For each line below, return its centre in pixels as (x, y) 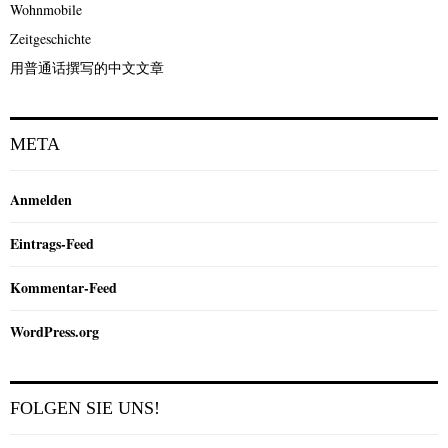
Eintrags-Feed (52, 244)
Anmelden (41, 200)
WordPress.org (54, 332)
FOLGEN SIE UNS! (85, 408)
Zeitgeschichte (50, 39)
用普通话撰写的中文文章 (87, 68)
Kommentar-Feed (63, 288)
